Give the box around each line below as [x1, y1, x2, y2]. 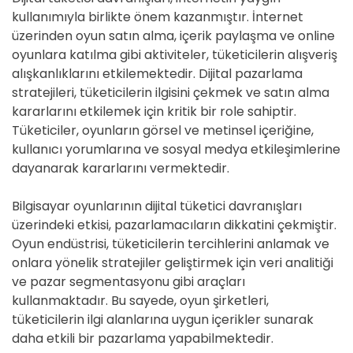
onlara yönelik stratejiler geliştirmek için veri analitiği [12, 254, 333, 272]
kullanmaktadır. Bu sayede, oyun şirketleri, [12, 292, 269, 310]
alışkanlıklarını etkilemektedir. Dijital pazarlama [12, 65, 303, 83]
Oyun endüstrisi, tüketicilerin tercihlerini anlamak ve [12, 235, 329, 253]
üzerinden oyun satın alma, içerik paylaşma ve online [12, 27, 335, 45]
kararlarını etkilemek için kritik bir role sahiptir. [12, 102, 296, 121]
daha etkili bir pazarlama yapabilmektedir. [12, 329, 273, 347]
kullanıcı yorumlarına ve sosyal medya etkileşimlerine [12, 140, 340, 158]
